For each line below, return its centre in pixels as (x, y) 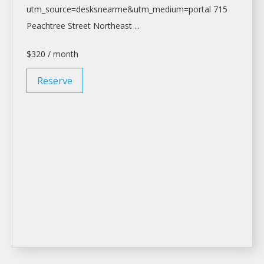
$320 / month (52, 54)
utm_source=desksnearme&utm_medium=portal (119, 9)
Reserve (55, 81)
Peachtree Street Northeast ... (83, 26)
